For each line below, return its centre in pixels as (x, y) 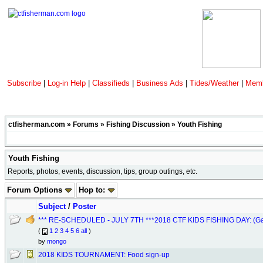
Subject (52, 206)
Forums (86, 124)
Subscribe (24, 83)
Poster (85, 206)
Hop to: (93, 190)
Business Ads (161, 83)
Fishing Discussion (138, 124)
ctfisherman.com (37, 124)
